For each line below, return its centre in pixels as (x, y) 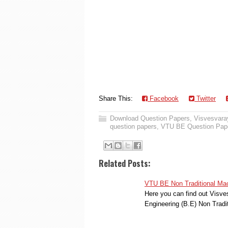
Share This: (118, 98)
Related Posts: (125, 163)
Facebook (163, 98)
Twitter (205, 98)
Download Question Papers (150, 118)
